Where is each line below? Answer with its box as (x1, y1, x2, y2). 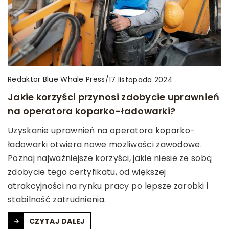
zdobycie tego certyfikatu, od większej (8, 166, 166, 178)
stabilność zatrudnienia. (8, 194, 106, 206)
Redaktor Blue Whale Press (8, 74, 105, 85)
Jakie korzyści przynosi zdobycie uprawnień (8, 90, 220, 104)
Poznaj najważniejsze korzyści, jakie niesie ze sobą (8, 152, 212, 165)
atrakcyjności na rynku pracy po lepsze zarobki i (8, 180, 209, 192)
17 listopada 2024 (108, 74, 173, 85)
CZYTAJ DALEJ (29, 216, 85, 227)
